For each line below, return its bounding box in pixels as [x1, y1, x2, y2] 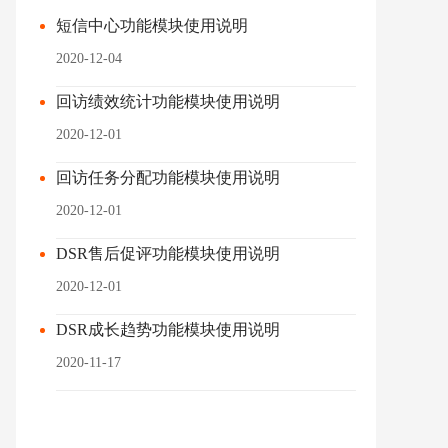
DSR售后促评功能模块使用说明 [56, 245, 280, 262]
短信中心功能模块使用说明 [56, 17, 248, 34]
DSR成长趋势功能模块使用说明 [56, 321, 280, 338]
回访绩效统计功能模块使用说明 [56, 93, 280, 110]
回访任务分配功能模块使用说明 [56, 169, 280, 186]
